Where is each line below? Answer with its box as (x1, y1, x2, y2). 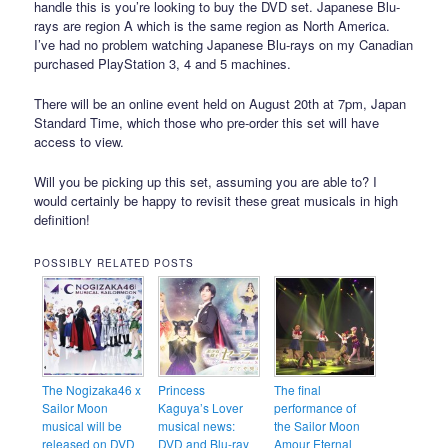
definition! (34, 209, 91, 229)
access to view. (34, 131, 125, 151)
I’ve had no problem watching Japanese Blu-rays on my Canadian (34, 34, 414, 54)
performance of (274, 399, 357, 417)
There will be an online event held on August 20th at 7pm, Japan (34, 93, 407, 113)
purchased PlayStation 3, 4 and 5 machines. (34, 53, 292, 73)
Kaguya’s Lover (158, 399, 244, 417)
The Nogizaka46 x (42, 381, 142, 399)
